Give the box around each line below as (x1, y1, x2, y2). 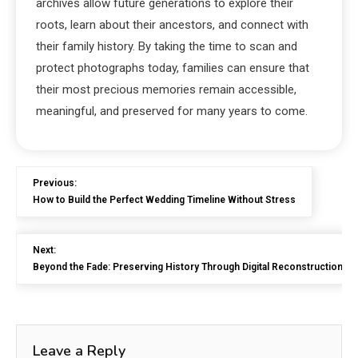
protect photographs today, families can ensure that (36, 61, 309, 75)
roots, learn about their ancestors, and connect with (36, 18, 308, 32)
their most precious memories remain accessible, (36, 82, 296, 97)
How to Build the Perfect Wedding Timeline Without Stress (33, 194, 296, 205)
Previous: (33, 177, 77, 189)
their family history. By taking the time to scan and (36, 39, 297, 54)
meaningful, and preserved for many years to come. (36, 104, 308, 118)
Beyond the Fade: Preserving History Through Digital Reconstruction (33, 261, 343, 272)
